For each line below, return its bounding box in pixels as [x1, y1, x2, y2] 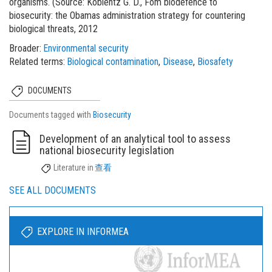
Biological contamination [67, 55, 159, 67]
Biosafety [197, 55, 234, 67]
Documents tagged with [9, 109, 93, 120]
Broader [9, 42, 39, 54]
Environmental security [43, 42, 129, 54]
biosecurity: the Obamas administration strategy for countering [9, 9, 245, 21]
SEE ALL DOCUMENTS [9, 184, 96, 196]
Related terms [9, 55, 63, 67]
